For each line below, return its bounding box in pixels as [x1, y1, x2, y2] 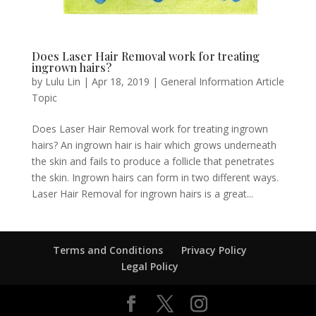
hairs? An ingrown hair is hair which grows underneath [31, 138, 276, 152]
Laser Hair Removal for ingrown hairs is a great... [31, 186, 253, 200]
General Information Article [160, 74, 284, 88]
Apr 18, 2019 [91, 74, 150, 88]
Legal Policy [121, 259, 179, 273]
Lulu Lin [44, 74, 80, 88]
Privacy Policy [181, 243, 248, 257]
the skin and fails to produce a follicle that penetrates [31, 154, 274, 168]
